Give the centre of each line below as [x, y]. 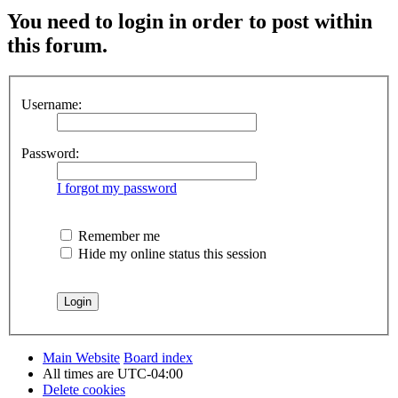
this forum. [57, 46]
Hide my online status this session [171, 253]
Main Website [81, 357]
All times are [80, 373]
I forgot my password [117, 187]
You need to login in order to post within [190, 22]
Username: [52, 104]
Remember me [117, 235]
